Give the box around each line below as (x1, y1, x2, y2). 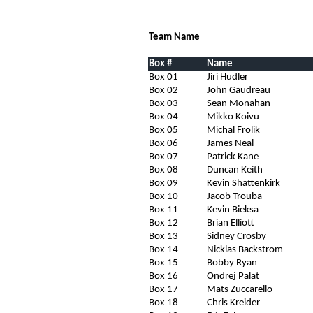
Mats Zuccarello (207, 284, 272, 295)
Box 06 (149, 138, 178, 149)
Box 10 (149, 191, 178, 202)
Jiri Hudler (207, 71, 248, 82)
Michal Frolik (207, 124, 260, 136)
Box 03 (149, 98, 178, 109)
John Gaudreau (207, 85, 270, 96)
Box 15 (149, 257, 178, 268)
